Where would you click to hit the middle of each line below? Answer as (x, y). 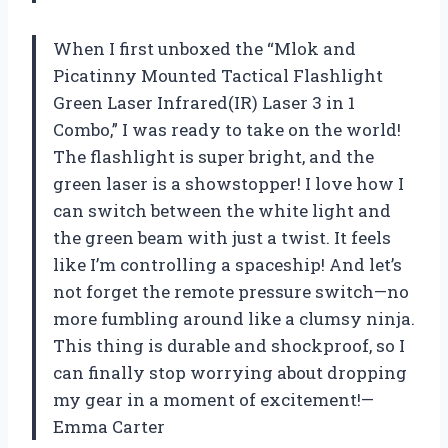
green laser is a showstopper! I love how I (228, 183)
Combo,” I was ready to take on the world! (227, 129)
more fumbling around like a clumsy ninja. (234, 318)
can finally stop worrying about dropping (230, 372)
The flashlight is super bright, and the (213, 156)
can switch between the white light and (222, 210)
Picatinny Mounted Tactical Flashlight (218, 75)
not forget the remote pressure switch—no (231, 291)
